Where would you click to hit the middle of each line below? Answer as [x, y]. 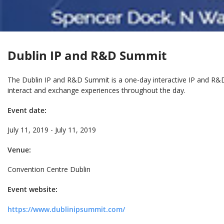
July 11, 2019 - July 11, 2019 [52, 130]
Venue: [19, 149]
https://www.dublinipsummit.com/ [66, 209]
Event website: [32, 189]
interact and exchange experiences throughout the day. [96, 90]
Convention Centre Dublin [49, 169]
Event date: [27, 110]
